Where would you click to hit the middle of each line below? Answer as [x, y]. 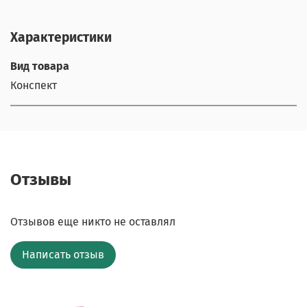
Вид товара [40, 66]
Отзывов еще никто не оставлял [93, 222]
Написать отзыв [63, 255]
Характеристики [61, 37]
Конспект [34, 85]
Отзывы [41, 180]
